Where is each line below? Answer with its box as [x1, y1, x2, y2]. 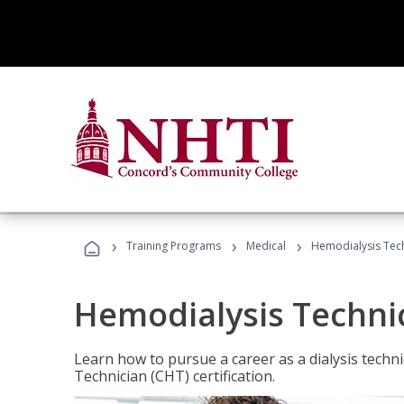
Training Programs [126, 238, 221, 253]
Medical [246, 238, 286, 253]
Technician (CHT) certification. [74, 366, 275, 386]
